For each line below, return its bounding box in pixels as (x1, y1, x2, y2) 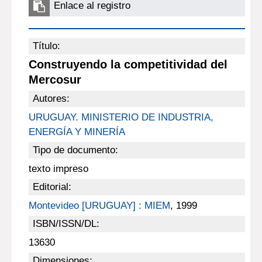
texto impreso (28, 163, 88, 174)
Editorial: (32, 181, 71, 192)
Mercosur (28, 73, 81, 86)
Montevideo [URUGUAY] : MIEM (28, 200, 170, 211)
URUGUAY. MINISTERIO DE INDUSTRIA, (28, 112, 213, 123)
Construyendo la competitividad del (28, 58, 227, 71)
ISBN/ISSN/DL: (32, 218, 99, 229)
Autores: (32, 93, 70, 104)
